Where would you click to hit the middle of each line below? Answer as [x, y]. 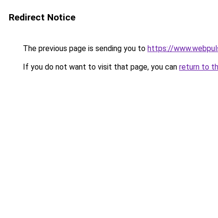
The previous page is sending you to [84, 48]
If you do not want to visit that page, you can [100, 67]
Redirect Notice [42, 17]
